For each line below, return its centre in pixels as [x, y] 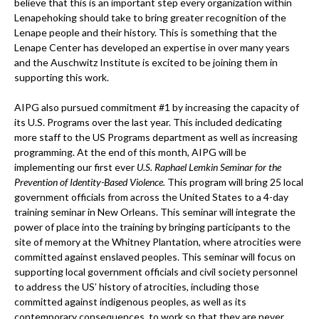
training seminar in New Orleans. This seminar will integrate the [155, 212]
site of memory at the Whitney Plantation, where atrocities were [158, 242]
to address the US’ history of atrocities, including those [137, 287]
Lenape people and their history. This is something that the [146, 32]
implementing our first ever [75, 167]
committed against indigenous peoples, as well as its [130, 302]
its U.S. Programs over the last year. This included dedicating [148, 122]
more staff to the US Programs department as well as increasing [156, 137]
